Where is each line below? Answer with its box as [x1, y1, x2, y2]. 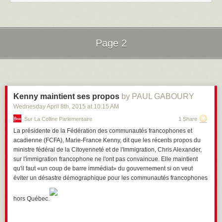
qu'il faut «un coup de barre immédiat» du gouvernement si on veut [13, 165, 193, 172]
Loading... [89, 57, 133, 68]
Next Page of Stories [65, 57, 157, 68]
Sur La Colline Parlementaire [24, 116, 92, 122]
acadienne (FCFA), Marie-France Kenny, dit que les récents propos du [13, 137, 201, 144]
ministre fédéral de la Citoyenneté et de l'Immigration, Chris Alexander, [13, 146, 202, 153]
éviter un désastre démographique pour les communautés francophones [13, 174, 208, 181]
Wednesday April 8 [13, 103, 64, 110]
